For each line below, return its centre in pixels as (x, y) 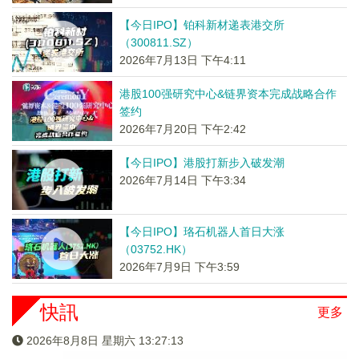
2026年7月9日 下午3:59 (179, 267)
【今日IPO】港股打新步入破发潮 (202, 163)
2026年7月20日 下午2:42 (182, 129)
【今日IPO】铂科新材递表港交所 (202, 25)
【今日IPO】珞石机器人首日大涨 (202, 232)
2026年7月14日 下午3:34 (182, 180)
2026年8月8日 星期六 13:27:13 (105, 341)
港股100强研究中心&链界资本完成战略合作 (228, 94)
